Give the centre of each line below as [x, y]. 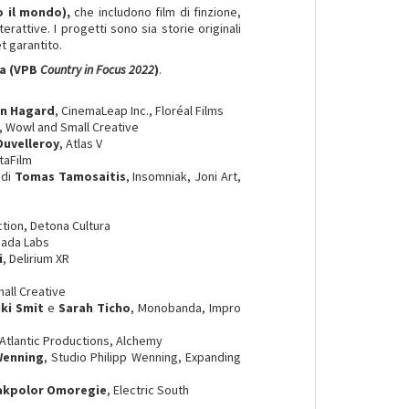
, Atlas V [81, 143]
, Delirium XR [37, 258]
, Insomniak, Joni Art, [184, 176]
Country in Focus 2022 [98, 69]
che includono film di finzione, [156, 12]
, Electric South [148, 390]
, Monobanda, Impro [186, 308]
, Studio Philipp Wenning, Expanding [142, 357]
